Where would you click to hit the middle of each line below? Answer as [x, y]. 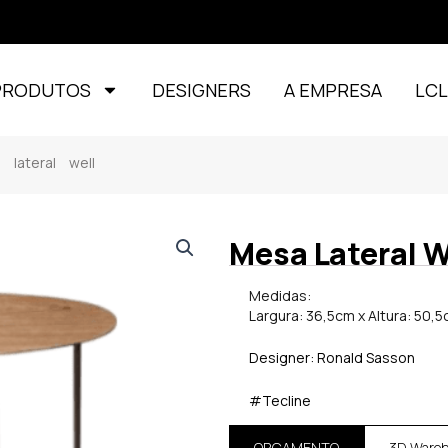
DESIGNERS [202, 90]
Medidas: [280, 295]
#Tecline [280, 400]
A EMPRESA [333, 90]
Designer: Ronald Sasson [332, 358]
